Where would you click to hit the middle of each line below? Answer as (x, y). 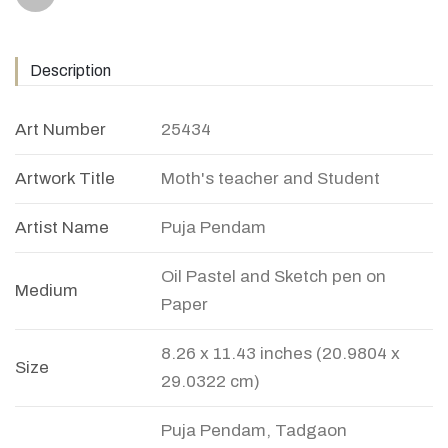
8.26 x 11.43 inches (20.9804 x (280, 354)
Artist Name (62, 228)
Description (70, 71)
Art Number (60, 130)
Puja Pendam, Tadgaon (254, 431)
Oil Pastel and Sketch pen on (273, 277)
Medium (46, 291)
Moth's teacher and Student (270, 179)
